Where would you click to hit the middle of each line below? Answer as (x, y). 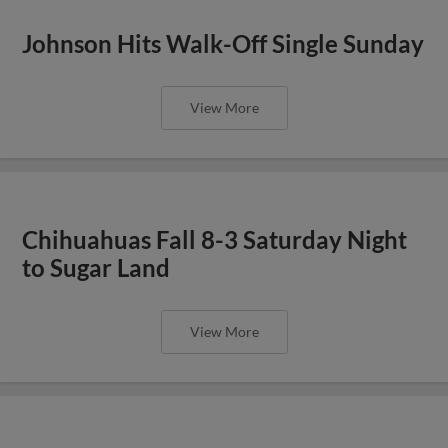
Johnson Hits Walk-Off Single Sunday (223, 43)
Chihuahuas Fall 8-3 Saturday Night (215, 239)
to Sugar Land (96, 267)
